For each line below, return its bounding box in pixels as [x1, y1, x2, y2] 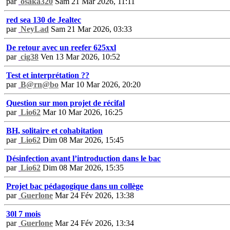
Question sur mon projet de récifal [6, 98, 125, 107]
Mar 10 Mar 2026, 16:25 [41, 107, 123, 117]
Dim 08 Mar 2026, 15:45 [41, 135, 124, 144]
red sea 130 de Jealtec [6, 15, 81, 24]
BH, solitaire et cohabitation [6, 126, 103, 135]
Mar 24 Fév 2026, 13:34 [53, 218, 134, 227]
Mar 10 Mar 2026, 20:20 [59, 80, 141, 89]
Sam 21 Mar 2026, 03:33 [49, 24, 132, 33]
